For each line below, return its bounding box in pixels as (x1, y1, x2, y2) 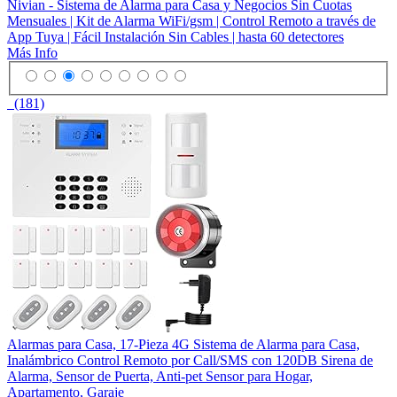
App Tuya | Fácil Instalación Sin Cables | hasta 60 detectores (7, 28, 344, 44)
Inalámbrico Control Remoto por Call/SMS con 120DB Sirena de (7, 353, 373, 369)
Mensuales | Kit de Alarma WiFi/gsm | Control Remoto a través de (7, 12, 376, 28)
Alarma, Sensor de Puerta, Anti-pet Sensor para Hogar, (7, 369, 313, 385)
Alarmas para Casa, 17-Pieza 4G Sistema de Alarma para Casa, (7, 337, 360, 353)
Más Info (7, 44, 58, 60)
